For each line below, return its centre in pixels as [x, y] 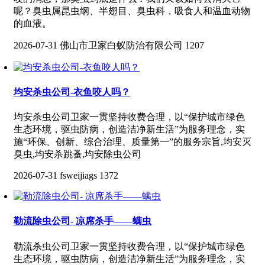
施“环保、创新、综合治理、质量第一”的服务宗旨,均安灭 [132, 142]
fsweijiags [78, 176]
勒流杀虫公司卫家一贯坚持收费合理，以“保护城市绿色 [129, 246]
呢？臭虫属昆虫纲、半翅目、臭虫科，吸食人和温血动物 [132, 11]
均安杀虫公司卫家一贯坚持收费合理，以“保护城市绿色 [129, 117]
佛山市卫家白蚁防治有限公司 [121, 45]
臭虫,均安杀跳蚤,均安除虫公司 [77, 154]
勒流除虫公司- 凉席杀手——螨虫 [83, 221]
